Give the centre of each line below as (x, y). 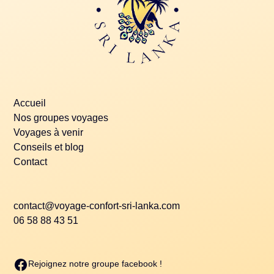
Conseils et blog (49, 147)
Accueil (30, 103)
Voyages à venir (49, 133)
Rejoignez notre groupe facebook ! (95, 264)
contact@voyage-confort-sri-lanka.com (97, 206)
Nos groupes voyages (61, 118)
